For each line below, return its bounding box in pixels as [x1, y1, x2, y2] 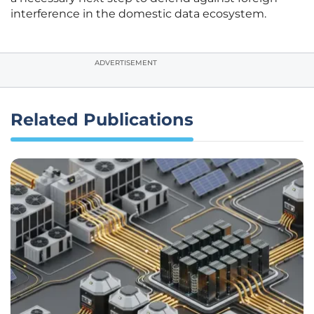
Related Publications [11, 109, 193, 130]
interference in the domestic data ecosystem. [11, 7, 266, 21]
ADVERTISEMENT [95, 58, 157, 68]
